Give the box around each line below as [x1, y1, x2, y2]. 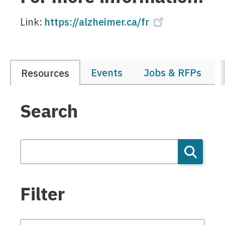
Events [91, 66, 123, 79]
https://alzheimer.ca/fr [44, 15, 149, 29]
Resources [21, 66, 69, 80]
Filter [20, 181, 65, 205]
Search [20, 99, 78, 123]
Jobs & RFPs [144, 66, 201, 79]
